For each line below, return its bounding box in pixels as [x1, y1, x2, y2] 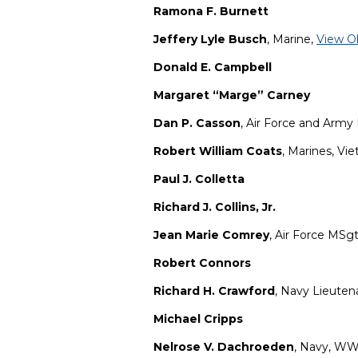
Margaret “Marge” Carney [153, 88, 310, 103]
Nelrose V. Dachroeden [153, 340, 294, 355]
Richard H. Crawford [153, 284, 275, 299]
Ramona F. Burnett [153, 4, 268, 19]
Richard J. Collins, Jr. [153, 200, 276, 215]
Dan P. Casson [153, 116, 241, 131]
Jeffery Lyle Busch [153, 32, 267, 47]
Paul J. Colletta [153, 172, 245, 187]
